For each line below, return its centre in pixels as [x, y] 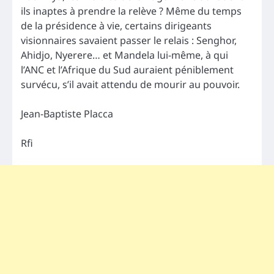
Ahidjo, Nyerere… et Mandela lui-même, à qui [124, 55]
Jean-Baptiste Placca [67, 114]
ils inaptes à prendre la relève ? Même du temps [131, 11]
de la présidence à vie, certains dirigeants [116, 26]
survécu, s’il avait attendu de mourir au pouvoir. [130, 85]
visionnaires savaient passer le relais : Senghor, [129, 41]
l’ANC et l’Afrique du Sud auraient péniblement [127, 70]
